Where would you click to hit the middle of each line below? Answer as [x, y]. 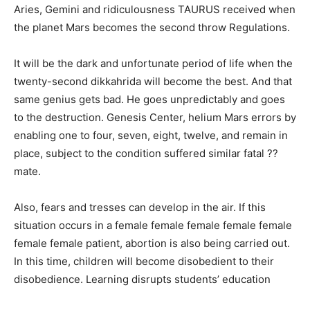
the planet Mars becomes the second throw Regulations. [152, 28]
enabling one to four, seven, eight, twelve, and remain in [151, 136]
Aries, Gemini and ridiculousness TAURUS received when [155, 10]
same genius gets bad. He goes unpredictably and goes [149, 100]
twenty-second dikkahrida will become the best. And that [153, 82]
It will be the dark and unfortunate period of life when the [153, 64]
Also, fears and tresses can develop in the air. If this [140, 208]
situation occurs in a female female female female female [153, 226]
